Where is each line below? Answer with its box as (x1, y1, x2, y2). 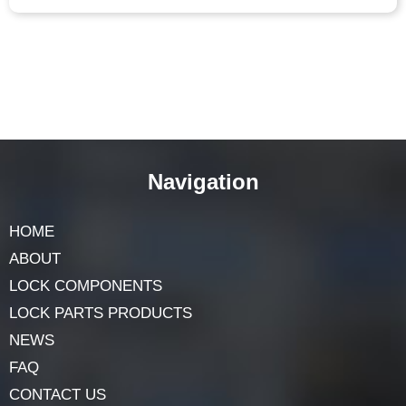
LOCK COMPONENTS (9, 277, 162, 295)
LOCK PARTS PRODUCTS (9, 304, 192, 323)
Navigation (147, 169, 259, 195)
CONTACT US (9, 386, 106, 404)
